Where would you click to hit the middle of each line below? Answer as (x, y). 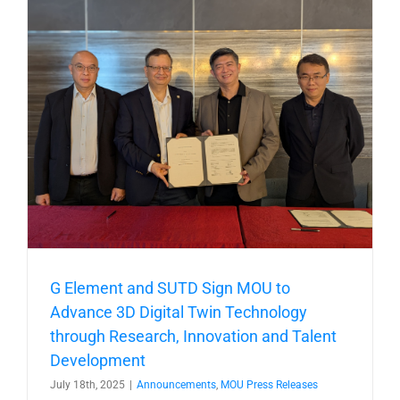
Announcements (176, 384)
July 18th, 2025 (87, 384)
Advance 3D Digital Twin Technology (179, 312)
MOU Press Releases (269, 384)
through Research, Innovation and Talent (193, 336)
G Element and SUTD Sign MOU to (170, 287)
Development (98, 360)
